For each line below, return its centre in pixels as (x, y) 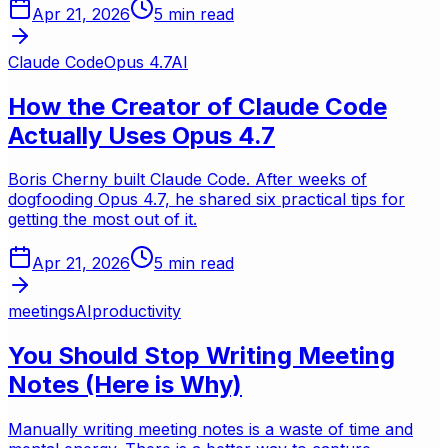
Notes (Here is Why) (125, 385)
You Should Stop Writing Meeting (201, 356)
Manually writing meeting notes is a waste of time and (210, 429)
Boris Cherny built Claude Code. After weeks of (187, 179)
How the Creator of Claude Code (197, 106)
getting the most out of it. (102, 219)
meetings (41, 311)
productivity (136, 311)
